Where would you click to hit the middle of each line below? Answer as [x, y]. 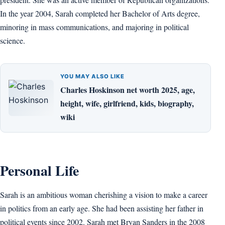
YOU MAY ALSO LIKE [93, 77]
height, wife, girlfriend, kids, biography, [127, 103]
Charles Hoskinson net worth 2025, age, [128, 90]
